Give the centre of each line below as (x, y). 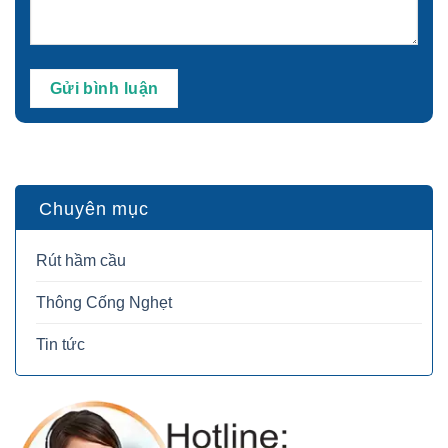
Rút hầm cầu (81, 261)
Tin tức (60, 345)
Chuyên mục (94, 209)
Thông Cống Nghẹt (104, 303)
